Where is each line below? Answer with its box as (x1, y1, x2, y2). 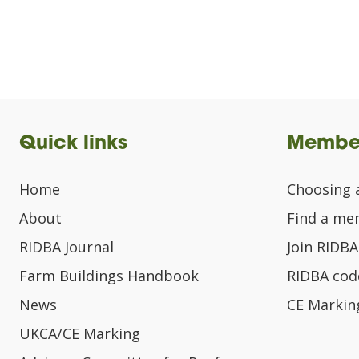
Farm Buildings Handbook (19, 266, 199, 285)
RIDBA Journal (19, 237, 114, 256)
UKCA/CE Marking (19, 324, 140, 343)
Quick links (19, 135, 127, 154)
